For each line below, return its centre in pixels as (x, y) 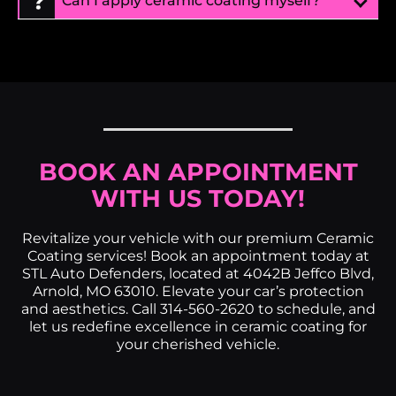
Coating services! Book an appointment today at (198, 255)
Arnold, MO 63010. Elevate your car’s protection (198, 291)
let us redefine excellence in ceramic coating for (198, 326)
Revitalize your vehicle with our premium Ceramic (198, 238)
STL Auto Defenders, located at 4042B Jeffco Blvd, (198, 273)
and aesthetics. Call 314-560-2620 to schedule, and (198, 308)
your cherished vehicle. (198, 344)
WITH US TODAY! (198, 198)
